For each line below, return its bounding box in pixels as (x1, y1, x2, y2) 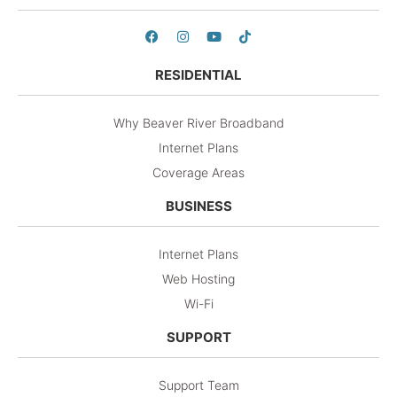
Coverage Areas (152, 164, 245, 180)
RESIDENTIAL (155, 66, 242, 83)
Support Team (158, 377, 239, 393)
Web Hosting (162, 270, 235, 286)
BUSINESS (165, 197, 232, 214)
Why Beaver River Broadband (113, 114, 284, 130)
